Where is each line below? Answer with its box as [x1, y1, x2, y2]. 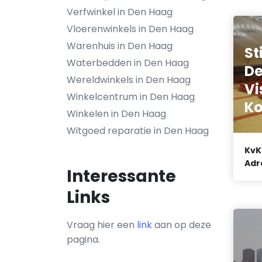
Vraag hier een [67, 218, 137, 232]
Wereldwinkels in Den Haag [67, 73, 191, 87]
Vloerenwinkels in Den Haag [67, 22, 194, 36]
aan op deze [152, 218, 211, 232]
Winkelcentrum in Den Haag [67, 90, 195, 104]
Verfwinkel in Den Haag [67, 5, 173, 19]
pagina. [67, 233, 100, 246]
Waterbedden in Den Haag [67, 56, 189, 70]
